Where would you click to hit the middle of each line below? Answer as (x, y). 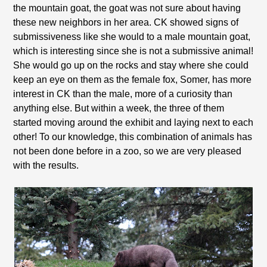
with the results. (46, 165)
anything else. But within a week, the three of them (119, 108)
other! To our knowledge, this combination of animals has (133, 137)
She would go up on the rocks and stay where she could (131, 65)
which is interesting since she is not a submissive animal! (133, 51)
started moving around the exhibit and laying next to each (133, 122)
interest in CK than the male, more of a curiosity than (123, 94)
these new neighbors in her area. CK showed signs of (126, 22)
